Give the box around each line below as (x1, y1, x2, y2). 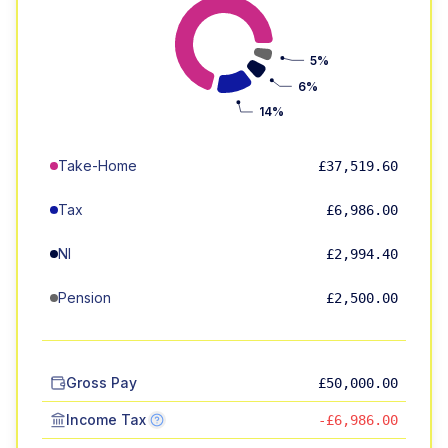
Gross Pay (66, 374, 137, 391)
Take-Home (58, 157, 137, 174)
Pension (58, 289, 111, 306)
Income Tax (66, 411, 146, 428)
